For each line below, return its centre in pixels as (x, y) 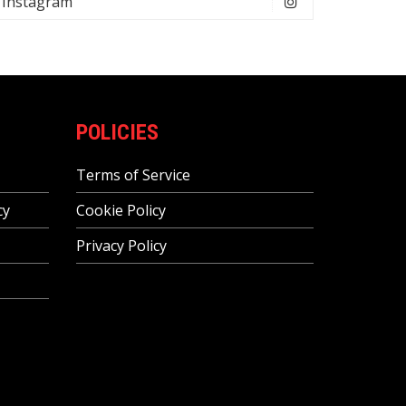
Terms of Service (133, 175)
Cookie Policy (121, 210)
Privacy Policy (121, 246)
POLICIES (117, 132)
